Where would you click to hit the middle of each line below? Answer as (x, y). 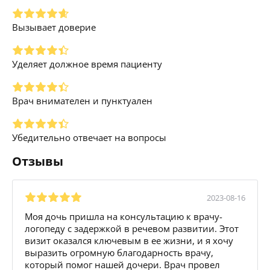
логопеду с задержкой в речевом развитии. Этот (132, 228)
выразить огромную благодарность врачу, (119, 252)
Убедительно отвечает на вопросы (89, 137)
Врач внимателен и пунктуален (82, 100)
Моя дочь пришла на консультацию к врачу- (124, 216)
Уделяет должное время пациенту (87, 64)
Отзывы (38, 161)
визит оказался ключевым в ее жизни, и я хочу (129, 240)
